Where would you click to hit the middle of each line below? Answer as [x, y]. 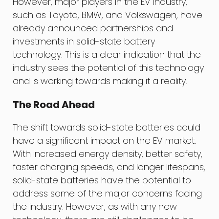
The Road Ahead [54, 104]
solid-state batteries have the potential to [102, 180]
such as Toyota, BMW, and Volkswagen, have [108, 15]
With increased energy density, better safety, [108, 153]
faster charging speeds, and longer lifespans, [109, 167]
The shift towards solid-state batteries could [107, 127]
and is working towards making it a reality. [100, 81]
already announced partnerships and [93, 28]
